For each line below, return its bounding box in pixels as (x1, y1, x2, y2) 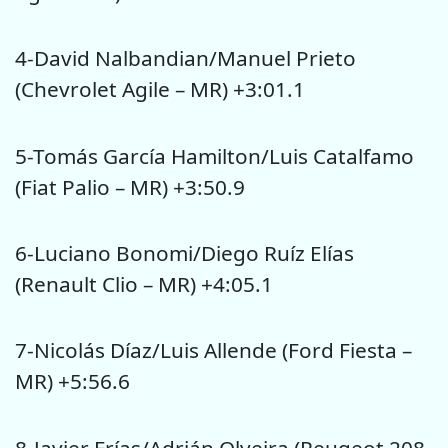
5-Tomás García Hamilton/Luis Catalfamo (15, 141, 414, 170)
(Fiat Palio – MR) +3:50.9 (15, 172, 245, 201)
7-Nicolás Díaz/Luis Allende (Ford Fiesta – (15, 336, 412, 365)
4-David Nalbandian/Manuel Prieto (15, 44, 356, 73)
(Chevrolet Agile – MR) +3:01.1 (15, 75, 305, 104)
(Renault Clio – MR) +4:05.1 (15, 270, 273, 299)
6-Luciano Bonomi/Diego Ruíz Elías (15, 239, 354, 268)
